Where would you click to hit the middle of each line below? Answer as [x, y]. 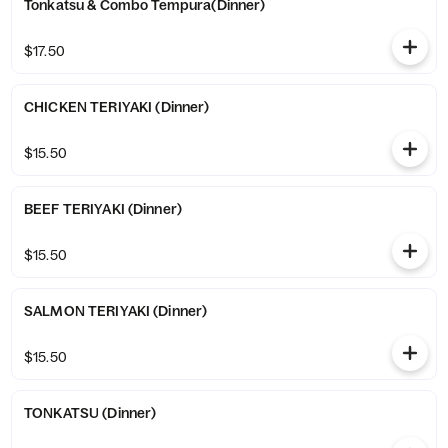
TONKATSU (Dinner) [129, 413]
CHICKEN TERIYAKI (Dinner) [182, 107]
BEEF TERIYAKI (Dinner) [155, 209]
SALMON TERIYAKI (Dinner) [180, 311]
